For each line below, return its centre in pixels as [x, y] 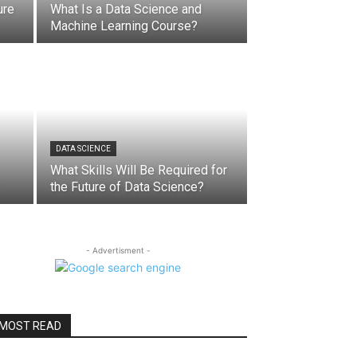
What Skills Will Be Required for [139, 171]
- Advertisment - [118, 251]
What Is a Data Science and [126, 10]
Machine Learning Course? [124, 26]
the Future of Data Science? [127, 187]
